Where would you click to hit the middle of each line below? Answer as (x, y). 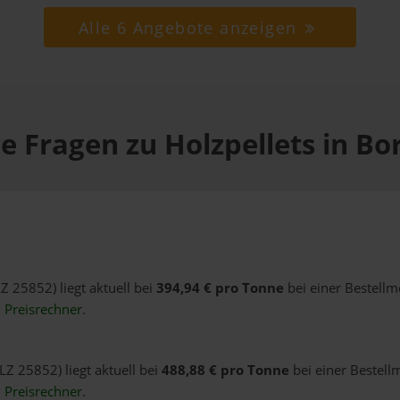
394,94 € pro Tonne (220, 287)
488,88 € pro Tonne (225, 370)
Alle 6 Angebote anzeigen (190, 27)
